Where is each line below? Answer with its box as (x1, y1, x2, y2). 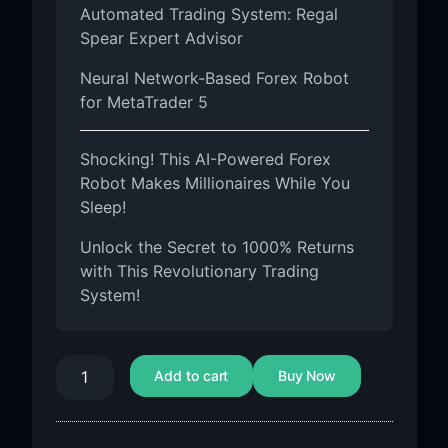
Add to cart (154, 366, 229, 384)
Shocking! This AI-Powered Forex (79, 149, 331, 169)
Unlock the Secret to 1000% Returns (79, 237, 354, 257)
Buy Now (277, 366, 337, 384)
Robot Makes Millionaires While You (79, 173, 350, 193)
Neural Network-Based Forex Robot (79, 68, 349, 88)
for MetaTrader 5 (79, 92, 208, 112)
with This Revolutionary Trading (79, 261, 319, 281)
